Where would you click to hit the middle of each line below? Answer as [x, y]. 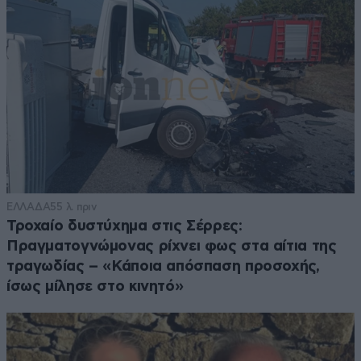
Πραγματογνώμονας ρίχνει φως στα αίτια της [172, 246]
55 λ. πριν [73, 206]
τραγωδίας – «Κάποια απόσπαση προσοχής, [163, 266]
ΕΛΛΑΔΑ [29, 206]
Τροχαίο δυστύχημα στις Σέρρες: [124, 226]
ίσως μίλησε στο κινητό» [95, 286]
